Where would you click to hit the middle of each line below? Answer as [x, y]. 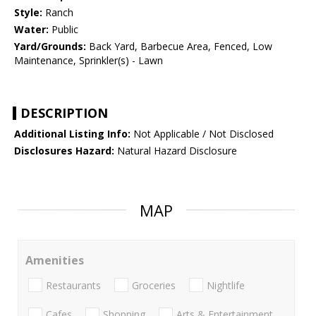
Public [63, 30]
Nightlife [226, 285]
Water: [31, 30]
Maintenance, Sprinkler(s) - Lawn [89, 61]
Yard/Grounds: [50, 47]
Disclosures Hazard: [64, 151]
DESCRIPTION [64, 113]
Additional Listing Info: [72, 134]
